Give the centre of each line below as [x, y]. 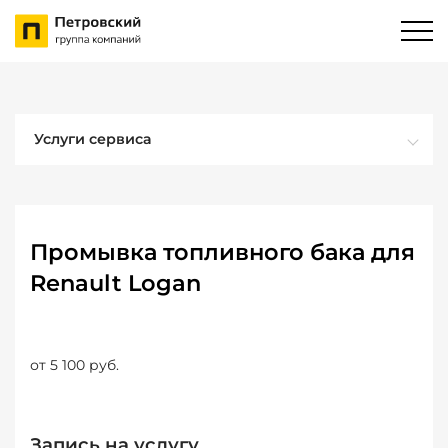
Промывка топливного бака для [222, 252]
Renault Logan [115, 283]
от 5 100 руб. [74, 365]
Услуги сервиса [93, 139]
